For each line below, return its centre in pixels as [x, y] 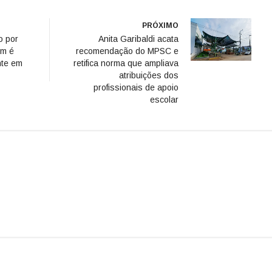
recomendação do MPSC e [127, 51]
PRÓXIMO [160, 26]
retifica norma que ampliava [126, 63]
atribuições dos [149, 76]
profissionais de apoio [136, 88]
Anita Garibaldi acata [138, 39]
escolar [164, 100]
